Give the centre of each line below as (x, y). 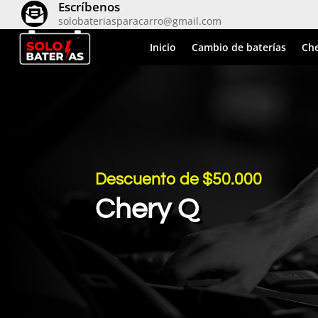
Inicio (163, 47)
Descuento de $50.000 (179, 180)
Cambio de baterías (239, 47)
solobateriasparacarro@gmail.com (140, 21)
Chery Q (147, 209)
